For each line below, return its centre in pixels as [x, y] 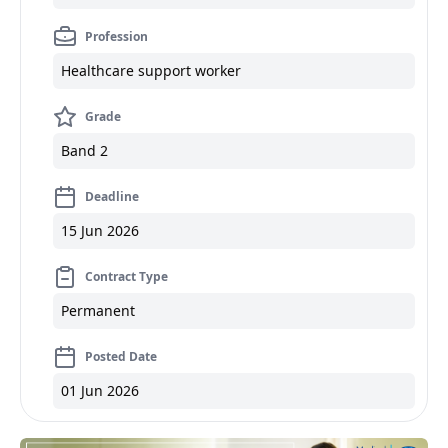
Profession [116, 36]
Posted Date [121, 356]
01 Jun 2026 [100, 390]
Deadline [112, 196]
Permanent [98, 310]
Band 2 [84, 150]
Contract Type [126, 276]
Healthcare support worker [151, 70]
